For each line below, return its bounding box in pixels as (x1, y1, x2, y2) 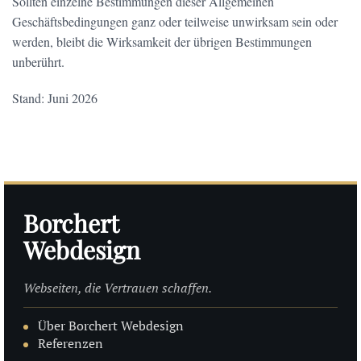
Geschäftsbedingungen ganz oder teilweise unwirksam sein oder (12, 13, 338, 30)
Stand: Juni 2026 (12, 89, 98, 106)
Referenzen (38, 334, 103, 352)
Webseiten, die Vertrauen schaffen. (23, 279, 212, 297)
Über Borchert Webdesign (38, 317, 184, 334)
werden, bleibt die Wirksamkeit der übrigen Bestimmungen (12, 33, 312, 50)
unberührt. (12, 53, 64, 70)
